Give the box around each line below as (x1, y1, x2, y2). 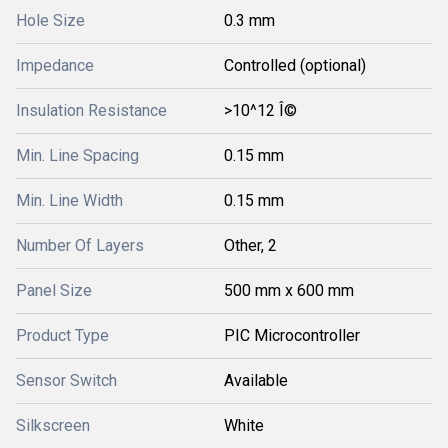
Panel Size (16, 280, 92, 300)
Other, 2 (224, 235, 277, 255)
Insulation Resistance (16, 100, 167, 120)
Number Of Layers (16, 235, 144, 255)
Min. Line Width (16, 190, 123, 210)
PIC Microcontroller (224, 325, 360, 345)
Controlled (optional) (224, 55, 366, 75)
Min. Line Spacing (16, 145, 139, 165)
